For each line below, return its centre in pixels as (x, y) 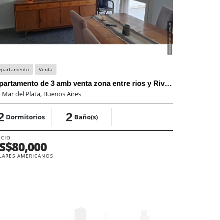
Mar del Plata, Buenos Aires (42, 94)
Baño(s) (86, 117)
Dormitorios (26, 117)
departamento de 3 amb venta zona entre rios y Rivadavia (168, 83)
